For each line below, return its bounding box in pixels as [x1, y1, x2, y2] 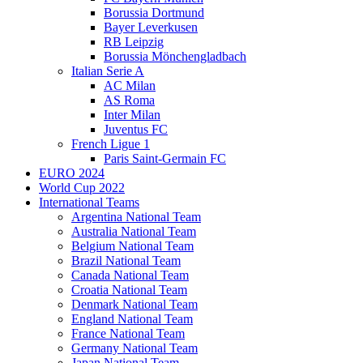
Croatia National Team [71, 282, 187, 297]
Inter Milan [104, 107, 160, 122]
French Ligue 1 [71, 136, 150, 151]
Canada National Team [71, 267, 189, 282]
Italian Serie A [71, 63, 144, 78]
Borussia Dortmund [104, 5, 204, 19]
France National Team [71, 326, 185, 340]
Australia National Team [71, 224, 196, 238]
